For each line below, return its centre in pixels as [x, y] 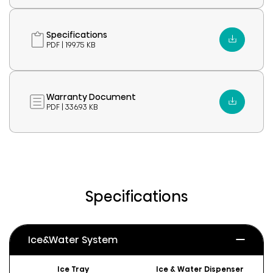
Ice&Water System [73, 240]
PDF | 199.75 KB [71, 45]
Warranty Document [91, 97]
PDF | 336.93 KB [72, 107]
